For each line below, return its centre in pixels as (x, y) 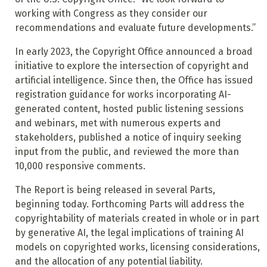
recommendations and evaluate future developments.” (135, 28)
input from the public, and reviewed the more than (127, 152)
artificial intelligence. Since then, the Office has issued (134, 80)
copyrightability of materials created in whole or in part (137, 219)
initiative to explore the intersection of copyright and (132, 66)
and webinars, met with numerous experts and (118, 123)
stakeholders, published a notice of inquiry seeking (128, 138)
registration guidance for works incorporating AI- (123, 95)
